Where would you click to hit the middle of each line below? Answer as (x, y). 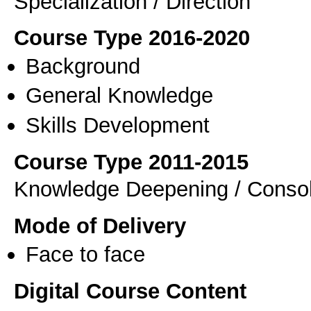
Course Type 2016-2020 (132, 37)
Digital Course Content (130, 291)
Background (83, 66)
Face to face (85, 254)
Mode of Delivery (100, 225)
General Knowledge (119, 95)
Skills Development (118, 125)
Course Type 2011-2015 (131, 162)
